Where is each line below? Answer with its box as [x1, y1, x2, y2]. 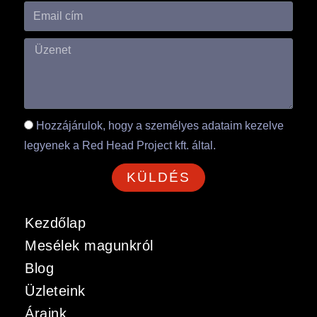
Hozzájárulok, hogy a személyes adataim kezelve [36, 119, 284, 132]
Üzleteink [25, 282, 86, 299]
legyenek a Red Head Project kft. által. [24, 139, 216, 151]
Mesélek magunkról [25, 237, 154, 253]
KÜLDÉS [127, 170, 190, 185]
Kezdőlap [25, 214, 86, 231]
